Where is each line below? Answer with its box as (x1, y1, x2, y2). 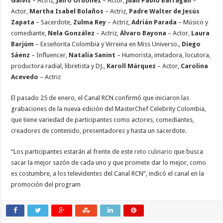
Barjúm (11, 40, 34, 48)
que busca (172, 148, 204, 155)
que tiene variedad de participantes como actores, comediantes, (11, 116, 195, 123)
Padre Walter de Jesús (129, 7, 200, 15)
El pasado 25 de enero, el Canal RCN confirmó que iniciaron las (11, 94, 190, 102)
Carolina (181, 62, 209, 70)
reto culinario (134, 148, 173, 155)
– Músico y (177, 18, 209, 26)
